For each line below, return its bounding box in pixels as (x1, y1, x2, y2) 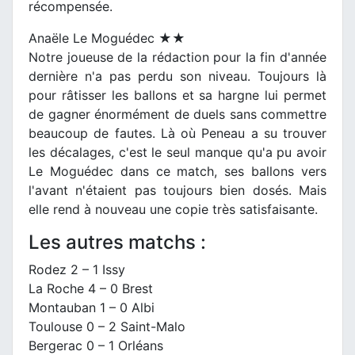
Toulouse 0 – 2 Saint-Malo (29, 318, 185, 334)
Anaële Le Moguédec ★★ (29, 29, 185, 46)
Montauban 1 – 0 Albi (29, 299, 155, 315)
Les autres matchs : (29, 230, 206, 254)
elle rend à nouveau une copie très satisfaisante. (29, 200, 318, 217)
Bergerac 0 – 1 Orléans (29, 337, 163, 353)
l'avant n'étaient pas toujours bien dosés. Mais (29, 181, 326, 198)
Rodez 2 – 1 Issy (29, 261, 125, 277)
